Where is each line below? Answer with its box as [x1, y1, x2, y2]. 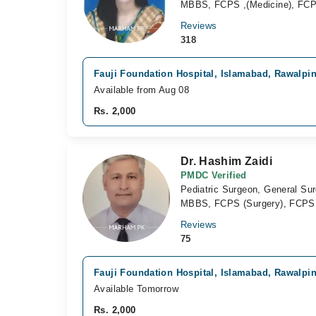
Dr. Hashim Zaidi [180, 155, 272, 167]
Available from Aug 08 [94, 85, 190, 95]
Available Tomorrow [94, 284, 179, 294]
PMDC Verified [180, 170, 247, 181]
